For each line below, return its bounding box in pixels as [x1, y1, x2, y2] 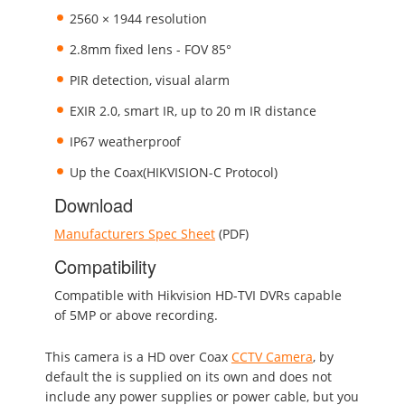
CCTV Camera [231, 347, 313, 365]
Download [54, 191, 133, 218]
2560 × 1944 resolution [70, 9, 207, 27]
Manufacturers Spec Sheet [54, 224, 215, 242]
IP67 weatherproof [70, 132, 181, 150]
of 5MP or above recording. [54, 306, 218, 324]
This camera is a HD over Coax [45, 347, 231, 365]
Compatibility [54, 252, 156, 279]
